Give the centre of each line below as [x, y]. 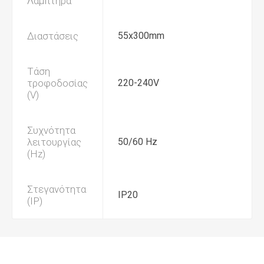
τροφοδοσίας [57, 83]
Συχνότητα [51, 130]
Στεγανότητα [57, 189]
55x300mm [141, 36]
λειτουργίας [54, 142]
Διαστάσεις [53, 36]
